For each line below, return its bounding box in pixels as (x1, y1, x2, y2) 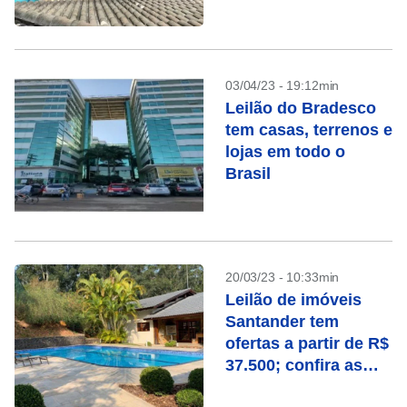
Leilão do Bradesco (225, 99, 376, 117)
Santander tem (225, 313, 339, 331)
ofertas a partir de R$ (225, 334, 389, 352)
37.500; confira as (225, 356, 362, 374)
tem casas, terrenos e (225, 121, 392, 139)
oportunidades (225, 378, 339, 396)
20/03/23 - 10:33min (225, 270, 340, 284)
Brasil (225, 164, 271, 183)
